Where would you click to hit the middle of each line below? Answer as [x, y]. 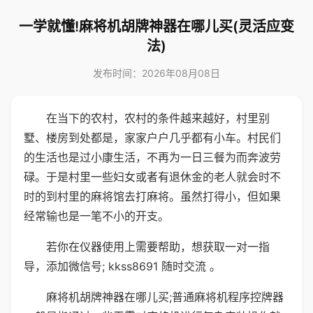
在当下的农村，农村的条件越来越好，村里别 [158, 118]
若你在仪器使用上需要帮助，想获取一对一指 [158, 247]
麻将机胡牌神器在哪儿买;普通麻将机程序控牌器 [165, 297]
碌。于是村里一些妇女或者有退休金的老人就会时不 [152, 177]
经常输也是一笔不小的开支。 [96, 216]
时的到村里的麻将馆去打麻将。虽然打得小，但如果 [152, 196]
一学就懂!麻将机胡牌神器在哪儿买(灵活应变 [156, 27]
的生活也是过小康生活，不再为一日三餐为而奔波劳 [152, 157]
